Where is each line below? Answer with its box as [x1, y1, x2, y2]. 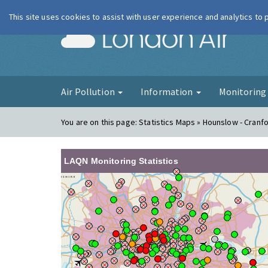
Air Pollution [61, 86, 117, 98]
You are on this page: [61, 117, 139, 127]
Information [140, 86, 195, 98]
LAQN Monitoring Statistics [64, 156, 178, 166]
